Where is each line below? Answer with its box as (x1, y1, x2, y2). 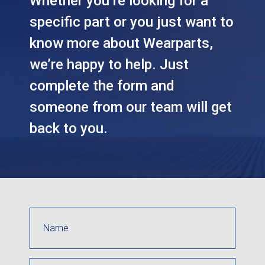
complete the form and (30, 77, 174, 95)
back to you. (30, 120, 108, 137)
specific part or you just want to (30, 14, 234, 31)
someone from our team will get (30, 99, 232, 116)
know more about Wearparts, (30, 35, 213, 52)
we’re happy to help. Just (30, 56, 189, 73)
